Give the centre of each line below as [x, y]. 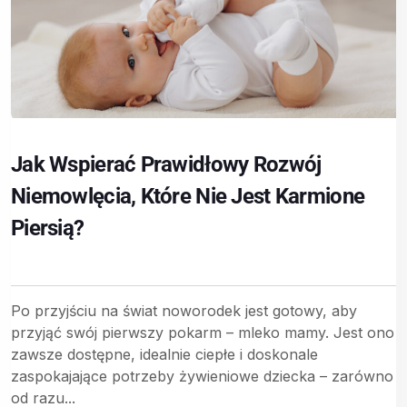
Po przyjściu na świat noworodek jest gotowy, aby [184, 310]
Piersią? [48, 228]
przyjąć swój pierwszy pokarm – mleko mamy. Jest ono [203, 332]
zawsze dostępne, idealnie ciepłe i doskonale [164, 354]
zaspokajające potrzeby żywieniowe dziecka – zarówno [202, 376]
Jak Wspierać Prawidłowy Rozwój [166, 164]
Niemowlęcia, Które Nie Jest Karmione [188, 196]
